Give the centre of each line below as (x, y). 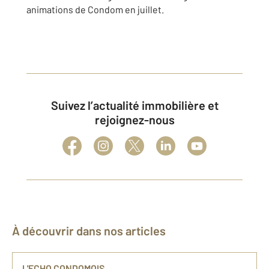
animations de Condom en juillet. (95, 10)
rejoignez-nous (134, 120)
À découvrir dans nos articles (93, 231)
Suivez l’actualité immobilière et (54, 105)
